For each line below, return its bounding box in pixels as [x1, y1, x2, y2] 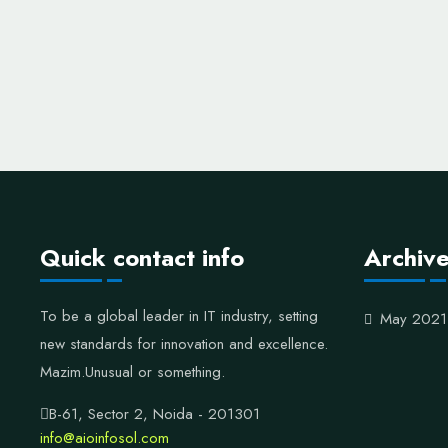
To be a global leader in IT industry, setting [40, 305, 318, 327]
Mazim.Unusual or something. [40, 361, 225, 383]
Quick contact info [40, 240, 244, 275]
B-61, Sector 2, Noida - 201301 [49, 403, 260, 425]
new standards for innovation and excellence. [40, 333, 328, 355]
